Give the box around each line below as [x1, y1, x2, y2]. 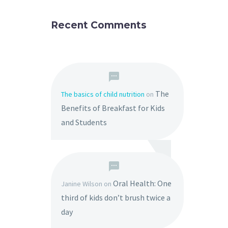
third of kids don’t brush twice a [61, 192, 170, 203]
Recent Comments [51, 19, 147, 31]
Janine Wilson [61, 179, 102, 188]
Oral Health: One [113, 178, 172, 188]
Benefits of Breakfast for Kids [61, 103, 165, 113]
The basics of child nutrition [61, 90, 145, 99]
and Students [61, 117, 107, 127]
